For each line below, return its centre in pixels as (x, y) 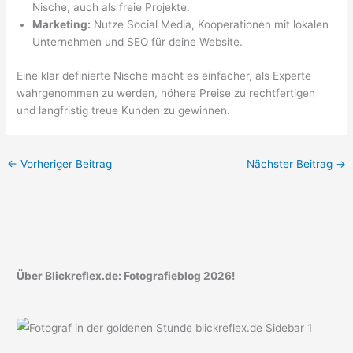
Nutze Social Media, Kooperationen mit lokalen (210, 25)
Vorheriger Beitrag (65, 163)
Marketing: (62, 25)
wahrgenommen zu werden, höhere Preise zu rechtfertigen (166, 93)
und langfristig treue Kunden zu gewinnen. (124, 110)
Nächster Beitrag (291, 163)
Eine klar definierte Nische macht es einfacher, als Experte (164, 75)
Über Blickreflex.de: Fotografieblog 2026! (126, 276)
